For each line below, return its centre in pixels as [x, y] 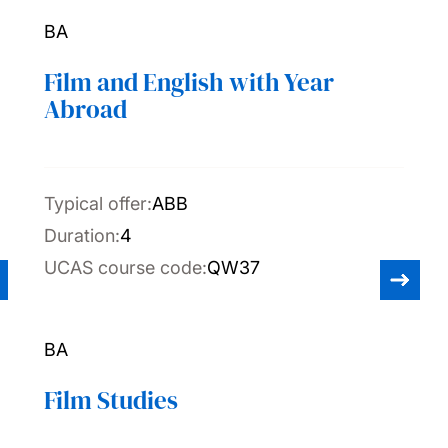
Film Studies [111, 400]
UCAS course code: [125, 267]
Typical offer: [98, 203]
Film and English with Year [189, 82]
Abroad [85, 109]
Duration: [82, 235]
